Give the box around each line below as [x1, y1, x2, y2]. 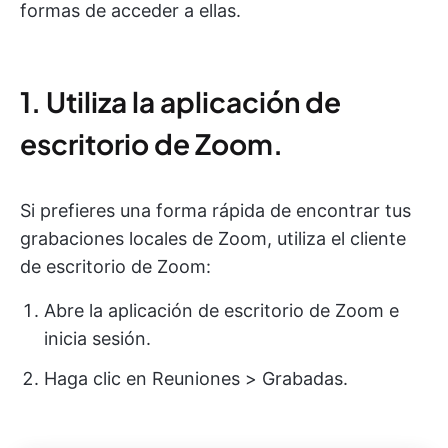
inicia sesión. [44, 327, 151, 349]
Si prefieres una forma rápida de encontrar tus [20, 199, 411, 221]
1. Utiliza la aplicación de [20, 83, 341, 119]
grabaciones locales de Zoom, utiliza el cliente [20, 227, 406, 249]
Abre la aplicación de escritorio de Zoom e [44, 299, 399, 321]
